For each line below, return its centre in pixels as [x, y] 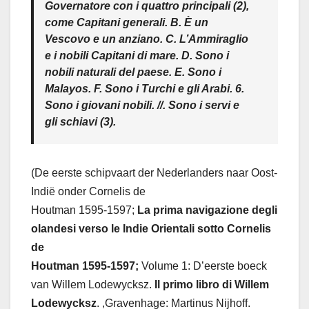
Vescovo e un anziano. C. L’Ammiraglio [147, 39]
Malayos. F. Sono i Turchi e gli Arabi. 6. [144, 89]
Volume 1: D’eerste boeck [203, 266]
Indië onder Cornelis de [88, 191]
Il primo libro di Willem [210, 285]
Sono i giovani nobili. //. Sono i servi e [142, 105]
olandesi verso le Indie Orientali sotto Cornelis [151, 229]
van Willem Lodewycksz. [91, 285]
